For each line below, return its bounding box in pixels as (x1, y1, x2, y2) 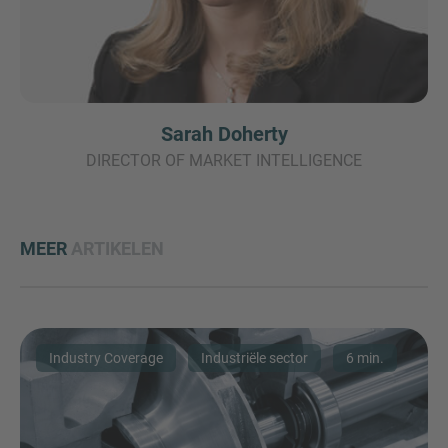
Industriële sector (201, 350, 308, 367)
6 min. (346, 350, 384, 367)
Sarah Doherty (160, 122, 288, 147)
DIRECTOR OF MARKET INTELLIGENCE (86, 151, 362, 171)
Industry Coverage (49, 350, 163, 367)
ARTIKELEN (71, 238, 164, 260)
